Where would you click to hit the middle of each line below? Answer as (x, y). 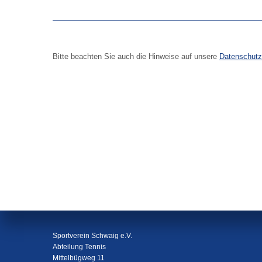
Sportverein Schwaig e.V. (92, 235)
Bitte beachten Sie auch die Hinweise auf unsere (136, 56)
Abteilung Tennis (79, 247)
